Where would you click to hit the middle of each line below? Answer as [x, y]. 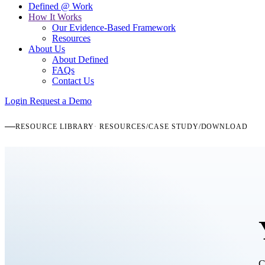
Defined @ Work [61, 6]
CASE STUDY [173, 126]
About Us [47, 49]
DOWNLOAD [224, 126]
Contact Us [73, 81]
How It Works [55, 17]
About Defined [80, 59]
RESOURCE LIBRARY [55, 126]
